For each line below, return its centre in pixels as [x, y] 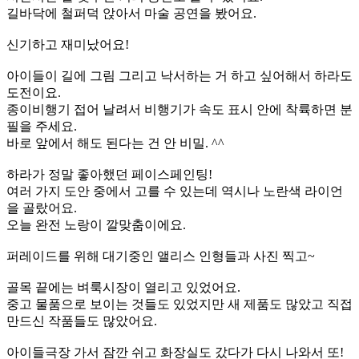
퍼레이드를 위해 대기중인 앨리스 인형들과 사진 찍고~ [161, 256]
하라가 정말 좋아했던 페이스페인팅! [109, 174]
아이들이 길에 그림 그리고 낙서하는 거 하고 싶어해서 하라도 [179, 75]
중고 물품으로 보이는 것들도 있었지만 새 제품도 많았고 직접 [179, 304]
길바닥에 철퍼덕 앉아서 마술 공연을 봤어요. [131, 13]
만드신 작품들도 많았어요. [82, 321]
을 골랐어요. [42, 208]
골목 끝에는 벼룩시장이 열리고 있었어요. [123, 287]
